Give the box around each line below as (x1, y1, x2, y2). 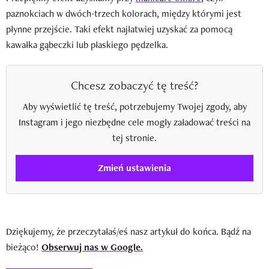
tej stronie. (112, 131, 157, 144)
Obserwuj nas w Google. (41, 240, 143, 253)
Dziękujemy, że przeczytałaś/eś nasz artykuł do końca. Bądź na (6, 225, 251, 238)
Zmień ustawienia (98, 162, 171, 175)
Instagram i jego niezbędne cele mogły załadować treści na (19, 115, 250, 128)
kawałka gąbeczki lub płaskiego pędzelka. (6, 38, 168, 51)
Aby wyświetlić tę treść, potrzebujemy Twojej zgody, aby (22, 100, 247, 113)
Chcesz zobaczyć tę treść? (71, 77, 198, 93)
